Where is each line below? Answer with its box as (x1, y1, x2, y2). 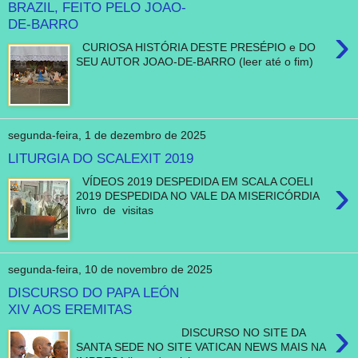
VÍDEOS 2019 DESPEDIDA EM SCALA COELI (76, 174, 314, 188)
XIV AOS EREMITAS (8, 301, 132, 318)
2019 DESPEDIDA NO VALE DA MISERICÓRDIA (76, 189, 326, 202)
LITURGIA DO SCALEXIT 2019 (8, 150, 193, 167)
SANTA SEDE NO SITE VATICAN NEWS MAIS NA (76, 340, 326, 353)
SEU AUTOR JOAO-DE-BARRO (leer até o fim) (76, 54, 314, 68)
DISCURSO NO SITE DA (76, 325, 306, 339)
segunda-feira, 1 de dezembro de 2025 (8, 129, 206, 142)
